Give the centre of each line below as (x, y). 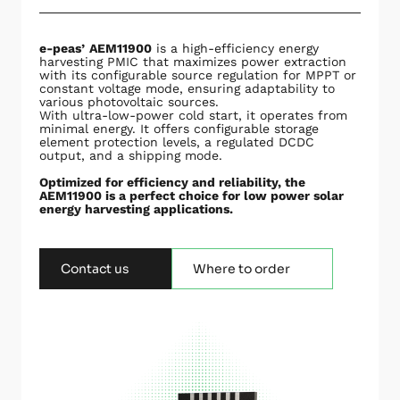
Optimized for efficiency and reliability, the (172, 182)
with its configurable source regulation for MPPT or (198, 75)
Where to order (242, 268)
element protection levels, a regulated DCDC (177, 142)
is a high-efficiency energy (235, 48)
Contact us (95, 268)
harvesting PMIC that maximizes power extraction (193, 61)
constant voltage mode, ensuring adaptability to (187, 88)
